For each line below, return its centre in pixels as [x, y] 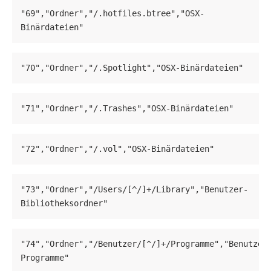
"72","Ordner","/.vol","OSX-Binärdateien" [117, 149]
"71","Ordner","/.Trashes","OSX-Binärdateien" [127, 109]
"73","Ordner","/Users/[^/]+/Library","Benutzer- [134, 190]
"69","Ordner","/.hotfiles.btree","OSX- [113, 14]
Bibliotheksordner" [64, 204]
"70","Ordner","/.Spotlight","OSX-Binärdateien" [132, 68]
